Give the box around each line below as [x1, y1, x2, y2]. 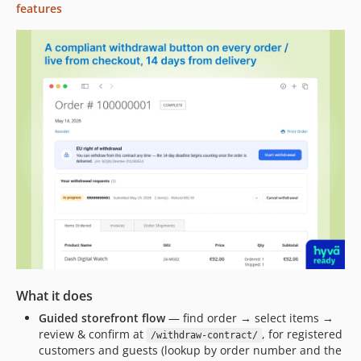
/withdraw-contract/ [150, 330, 258, 341]
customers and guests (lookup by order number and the [39, 342, 342, 358]
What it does [16, 287, 93, 305]
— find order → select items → [165, 310, 334, 326]
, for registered [261, 326, 342, 342]
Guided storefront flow [39, 310, 165, 326]
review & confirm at [39, 326, 147, 342]
